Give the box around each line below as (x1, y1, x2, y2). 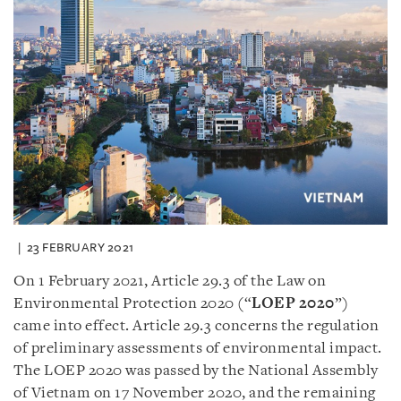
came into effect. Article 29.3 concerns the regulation (13, 318, 379, 334)
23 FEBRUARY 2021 (26, 240, 134, 254)
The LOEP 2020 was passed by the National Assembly (13, 363, 379, 379)
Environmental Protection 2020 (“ (13, 295, 252, 311)
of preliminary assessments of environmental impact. (13, 340, 382, 356)
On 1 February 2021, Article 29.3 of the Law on (13, 273, 326, 289)
